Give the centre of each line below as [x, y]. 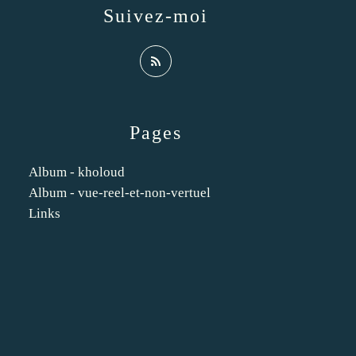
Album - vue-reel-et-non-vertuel [120, 193]
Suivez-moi [156, 16]
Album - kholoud [77, 172]
